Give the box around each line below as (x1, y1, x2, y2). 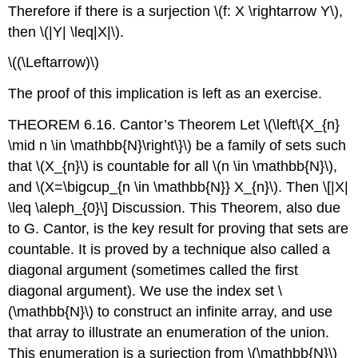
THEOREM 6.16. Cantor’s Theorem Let (8, 116, 265, 133)
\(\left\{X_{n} (264, 116, 340, 133)
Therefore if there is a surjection (8, 2, 215, 19)
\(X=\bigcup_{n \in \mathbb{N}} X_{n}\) (36, 178, 279, 195)
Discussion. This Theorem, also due (108, 199, 341, 216)
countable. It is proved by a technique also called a (8, 241, 331, 257)
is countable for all (89, 157, 213, 174)
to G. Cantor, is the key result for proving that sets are (8, 220, 349, 237)
